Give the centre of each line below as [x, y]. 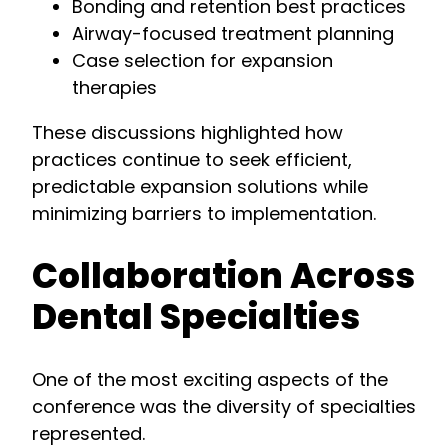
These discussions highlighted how [187, 133]
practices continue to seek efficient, [192, 160]
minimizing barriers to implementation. [204, 214]
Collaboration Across [223, 275]
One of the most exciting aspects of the [210, 380]
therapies [114, 88]
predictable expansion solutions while [200, 187]
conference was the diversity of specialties [224, 407]
